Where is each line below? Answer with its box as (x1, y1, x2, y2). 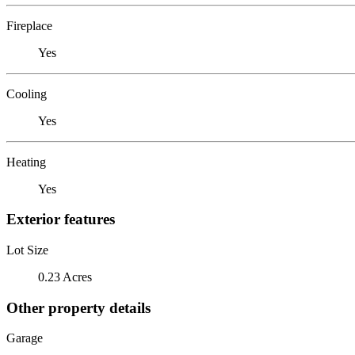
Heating (6, 155, 46, 169)
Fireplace (6, 18, 52, 32)
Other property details (6, 299, 151, 316)
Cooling (6, 86, 47, 101)
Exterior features (6, 211, 115, 228)
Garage (6, 331, 43, 345)
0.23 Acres (38, 269, 92, 284)
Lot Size (6, 242, 48, 257)
